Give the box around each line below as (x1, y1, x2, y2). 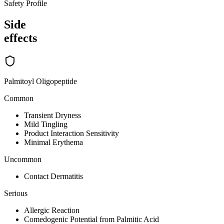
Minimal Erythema (24, 138, 83, 147)
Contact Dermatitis (24, 172, 83, 181)
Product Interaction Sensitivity (24, 129, 119, 138)
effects (4, 31, 37, 45)
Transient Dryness (24, 111, 81, 120)
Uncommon (4, 155, 41, 164)
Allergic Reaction (24, 206, 79, 215)
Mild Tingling (24, 120, 67, 129)
